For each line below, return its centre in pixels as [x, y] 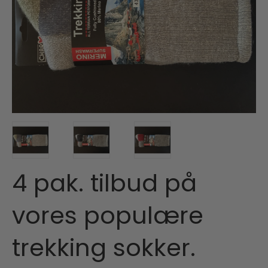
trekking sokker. [104, 247]
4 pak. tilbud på [104, 183]
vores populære [108, 215]
